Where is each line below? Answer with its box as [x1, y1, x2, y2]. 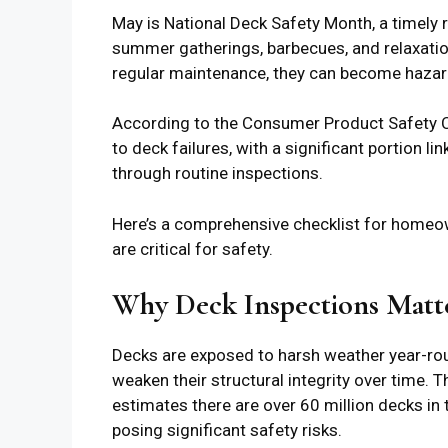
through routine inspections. [112, 163, 323, 184]
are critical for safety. [112, 238, 273, 259]
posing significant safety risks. [112, 420, 342, 441]
